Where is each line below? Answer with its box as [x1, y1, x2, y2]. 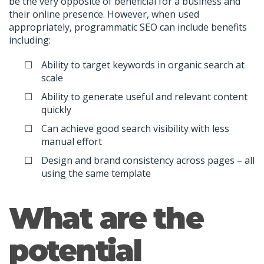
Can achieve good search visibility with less [41, 121, 229, 135]
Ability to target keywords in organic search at [41, 58, 245, 71]
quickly [41, 103, 71, 116]
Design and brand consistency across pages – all [41, 153, 255, 167]
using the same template [41, 166, 151, 180]
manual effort [41, 134, 102, 148]
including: [9, 34, 51, 47]
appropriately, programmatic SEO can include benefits [9, 21, 247, 34]
